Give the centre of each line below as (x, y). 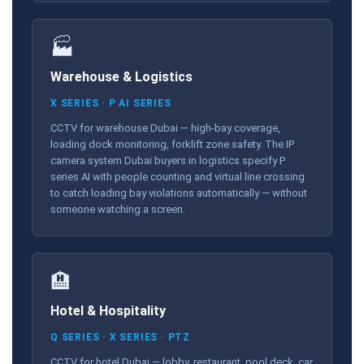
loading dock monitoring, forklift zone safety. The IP (172, 144)
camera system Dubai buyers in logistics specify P (168, 160)
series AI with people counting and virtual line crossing (178, 176)
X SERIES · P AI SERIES (111, 103)
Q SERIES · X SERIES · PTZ (120, 337)
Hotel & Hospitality (108, 310)
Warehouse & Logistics (121, 76)
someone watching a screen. (118, 209)
